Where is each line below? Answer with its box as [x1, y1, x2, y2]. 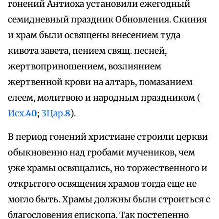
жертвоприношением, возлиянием [8, 61, 161, 72]
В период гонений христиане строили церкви [8, 131, 208, 143]
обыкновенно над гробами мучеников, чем [8, 147, 195, 158]
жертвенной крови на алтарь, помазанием [8, 77, 193, 88]
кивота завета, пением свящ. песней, [8, 45, 167, 57]
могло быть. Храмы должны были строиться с [8, 194, 210, 205]
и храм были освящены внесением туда [8, 30, 180, 41]
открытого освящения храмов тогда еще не [8, 178, 197, 190]
